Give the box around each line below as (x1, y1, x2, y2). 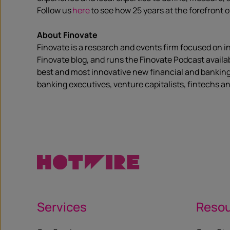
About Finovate (37, 29, 98, 41)
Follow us (37, 5, 72, 16)
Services (37, 198, 87, 215)
